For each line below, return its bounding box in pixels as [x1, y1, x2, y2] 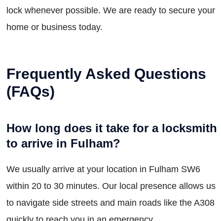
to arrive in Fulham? [6, 136, 120, 150]
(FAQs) [6, 83, 55, 100]
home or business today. [6, 22, 103, 32]
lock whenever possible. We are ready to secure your [6, 5, 215, 15]
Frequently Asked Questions [6, 65, 206, 82]
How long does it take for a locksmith [6, 121, 217, 135]
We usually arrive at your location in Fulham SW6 [6, 164, 200, 174]
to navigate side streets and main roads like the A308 [6, 197, 215, 208]
